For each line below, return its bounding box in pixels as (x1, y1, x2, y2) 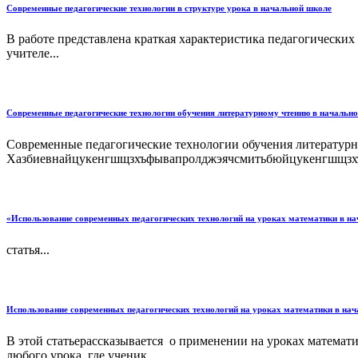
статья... (6, 243, 50, 257)
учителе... (6, 46, 59, 61)
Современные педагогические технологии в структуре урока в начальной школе (6, 2, 332, 13)
